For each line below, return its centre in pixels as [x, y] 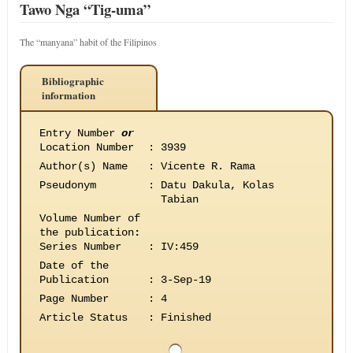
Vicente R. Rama [208, 166]
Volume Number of [89, 218]
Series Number [80, 247]
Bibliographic [72, 81]
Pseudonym [67, 185]
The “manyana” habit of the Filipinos [88, 42]
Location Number [86, 147]
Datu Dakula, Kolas [217, 185]
